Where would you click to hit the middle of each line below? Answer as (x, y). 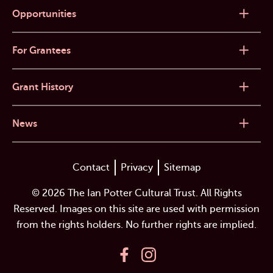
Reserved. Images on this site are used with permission (136, 209)
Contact (91, 167)
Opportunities (44, 14)
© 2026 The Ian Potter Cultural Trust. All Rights (136, 193)
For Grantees (41, 50)
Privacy (136, 167)
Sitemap (182, 167)
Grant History (43, 87)
